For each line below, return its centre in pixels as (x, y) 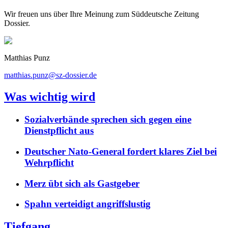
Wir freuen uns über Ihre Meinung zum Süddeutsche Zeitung (102, 14)
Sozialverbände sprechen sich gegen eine (108, 120)
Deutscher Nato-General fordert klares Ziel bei (121, 151)
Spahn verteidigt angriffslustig (88, 204)
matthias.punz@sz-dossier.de (50, 75)
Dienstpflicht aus (59, 131)
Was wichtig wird (50, 97)
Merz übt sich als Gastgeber (82, 183)
